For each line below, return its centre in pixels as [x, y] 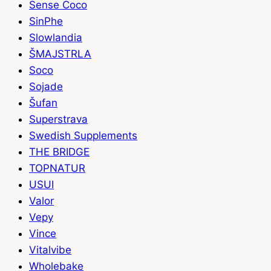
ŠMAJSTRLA [60, 54]
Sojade [46, 87]
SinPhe [46, 21]
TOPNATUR [57, 168]
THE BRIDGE [59, 152]
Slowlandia [56, 38]
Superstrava [58, 119]
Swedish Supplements [83, 136]
